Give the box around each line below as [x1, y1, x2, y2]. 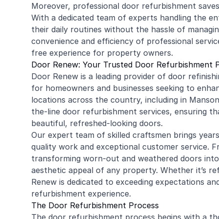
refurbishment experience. [31, 189, 131, 198]
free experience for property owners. [31, 48, 173, 58]
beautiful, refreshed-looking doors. [31, 118, 163, 128]
